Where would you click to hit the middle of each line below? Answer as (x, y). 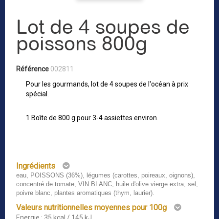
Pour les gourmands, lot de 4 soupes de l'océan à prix (107, 84)
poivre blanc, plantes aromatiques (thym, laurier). (85, 193)
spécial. (37, 94)
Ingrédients (36, 166)
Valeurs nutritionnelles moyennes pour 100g (91, 208)
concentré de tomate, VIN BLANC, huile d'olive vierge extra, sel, (107, 184)
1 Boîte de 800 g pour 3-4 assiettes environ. (92, 118)
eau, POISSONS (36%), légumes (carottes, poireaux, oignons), (106, 175)
